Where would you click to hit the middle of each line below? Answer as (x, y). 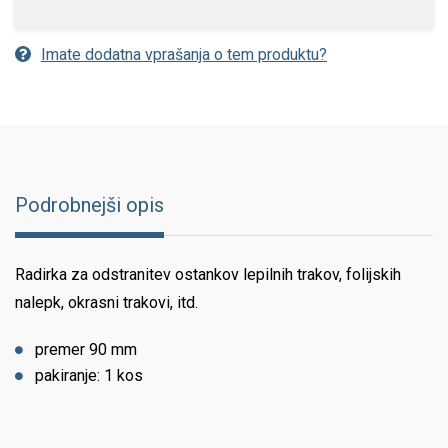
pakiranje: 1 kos (89, 375)
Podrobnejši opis (89, 205)
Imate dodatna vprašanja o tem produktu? (184, 54)
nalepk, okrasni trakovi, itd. (106, 302)
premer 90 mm (86, 349)
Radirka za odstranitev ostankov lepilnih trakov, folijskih (208, 274)
